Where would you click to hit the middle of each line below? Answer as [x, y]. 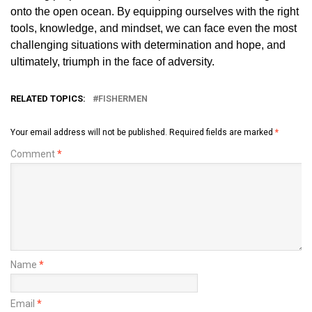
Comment [34, 154]
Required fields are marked [222, 132]
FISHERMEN [123, 98]
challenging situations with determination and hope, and [148, 45]
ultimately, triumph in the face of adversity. [112, 61]
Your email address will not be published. [89, 132]
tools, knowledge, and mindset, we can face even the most [154, 28]
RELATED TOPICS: [48, 98]
